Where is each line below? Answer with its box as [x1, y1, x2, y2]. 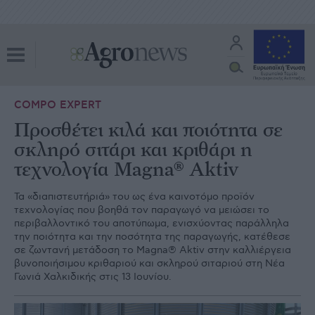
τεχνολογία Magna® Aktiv [14, 160, 238, 180]
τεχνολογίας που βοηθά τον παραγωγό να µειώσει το [14, 204, 269, 216]
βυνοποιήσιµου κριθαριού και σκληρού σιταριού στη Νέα [14, 257, 285, 269]
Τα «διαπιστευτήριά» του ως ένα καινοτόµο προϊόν [14, 191, 255, 202]
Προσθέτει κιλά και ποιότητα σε [14, 121, 283, 141]
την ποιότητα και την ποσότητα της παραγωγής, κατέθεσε [14, 231, 290, 243]
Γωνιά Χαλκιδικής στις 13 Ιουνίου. [14, 271, 172, 283]
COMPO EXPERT [14, 98, 101, 112]
